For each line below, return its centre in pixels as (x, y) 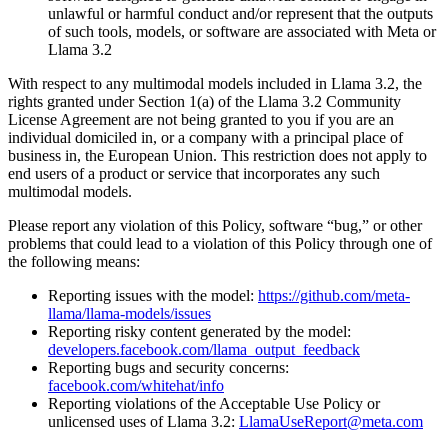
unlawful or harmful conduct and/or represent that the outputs (240, 13)
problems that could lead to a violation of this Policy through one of (220, 243)
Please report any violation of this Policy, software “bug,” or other (215, 225)
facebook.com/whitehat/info (136, 385)
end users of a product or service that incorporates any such (194, 173)
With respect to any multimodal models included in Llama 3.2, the (215, 83)
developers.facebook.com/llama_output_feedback (204, 349)
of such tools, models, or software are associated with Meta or (242, 31)
